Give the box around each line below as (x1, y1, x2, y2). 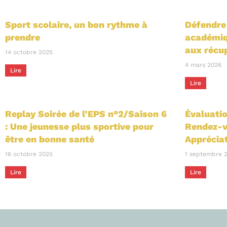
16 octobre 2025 (5, 150, 53, 158)
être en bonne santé (5, 133, 94, 144)
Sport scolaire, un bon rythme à (5, 19, 147, 30)
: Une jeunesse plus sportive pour (5, 121, 154, 132)
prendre (5, 31, 40, 43)
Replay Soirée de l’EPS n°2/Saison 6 (5, 108, 167, 119)
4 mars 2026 (185, 61, 221, 68)
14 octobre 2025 (5, 48, 53, 56)
